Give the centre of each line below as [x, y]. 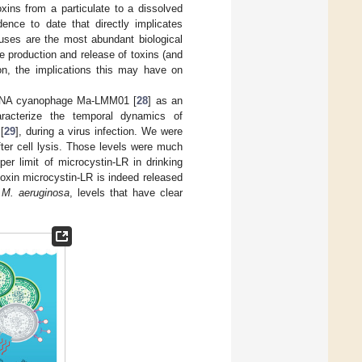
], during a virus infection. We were [99, 131]
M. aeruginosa [36, 192]
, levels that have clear [126, 192]
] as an [166, 100]
